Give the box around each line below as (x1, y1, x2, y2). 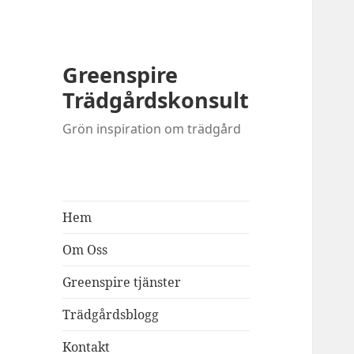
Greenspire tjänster (62, 273, 182, 292)
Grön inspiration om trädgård (62, 120, 242, 138)
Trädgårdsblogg (62, 306, 160, 324)
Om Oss (62, 241, 108, 259)
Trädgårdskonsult (62, 85, 250, 115)
